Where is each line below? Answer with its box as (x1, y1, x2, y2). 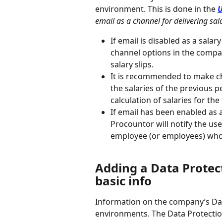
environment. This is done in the (95, 3, 218, 14)
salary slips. (111, 58, 154, 70)
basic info (95, 172, 152, 189)
